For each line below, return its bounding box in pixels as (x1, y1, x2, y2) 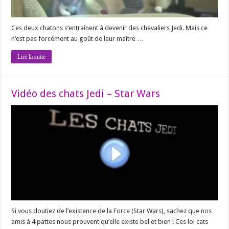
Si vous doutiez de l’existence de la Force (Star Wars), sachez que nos (11, 207, 212, 215)
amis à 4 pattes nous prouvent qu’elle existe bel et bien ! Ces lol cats (11, 217, 209, 225)
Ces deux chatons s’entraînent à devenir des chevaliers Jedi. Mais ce (11, 24, 208, 32)
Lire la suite (17, 53, 46, 61)
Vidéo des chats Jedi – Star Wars (11, 87, 161, 100)
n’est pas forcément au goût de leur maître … (11, 35, 144, 43)
